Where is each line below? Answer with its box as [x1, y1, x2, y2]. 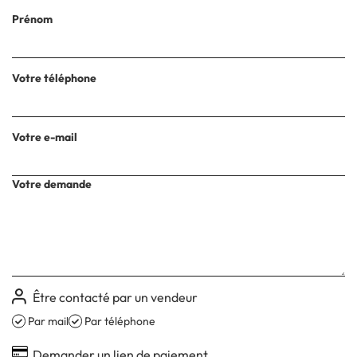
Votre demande [12, 177, 92, 192]
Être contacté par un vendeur [33, 289, 198, 306]
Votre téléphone [12, 71, 96, 86]
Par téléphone [84, 314, 155, 328]
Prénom [12, 12, 53, 27]
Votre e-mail [12, 130, 77, 145]
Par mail [28, 314, 69, 328]
